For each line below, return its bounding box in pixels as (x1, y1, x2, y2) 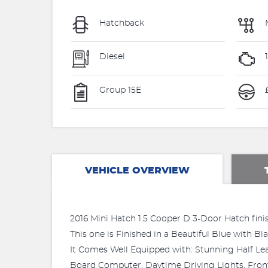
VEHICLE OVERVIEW (85, 166, 190, 175)
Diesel (97, 53, 125, 62)
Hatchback (97, 19, 144, 28)
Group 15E (97, 86, 141, 95)
